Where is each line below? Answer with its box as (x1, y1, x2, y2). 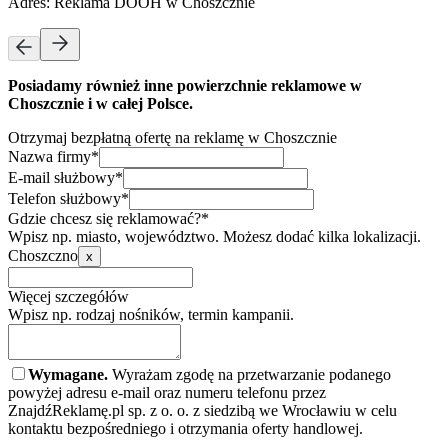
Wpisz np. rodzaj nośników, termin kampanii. (8, 305, 294, 323)
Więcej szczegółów (8, 287, 129, 305)
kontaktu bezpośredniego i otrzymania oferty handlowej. (8, 419, 363, 437)
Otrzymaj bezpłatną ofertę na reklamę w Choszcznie (8, 128, 337, 146)
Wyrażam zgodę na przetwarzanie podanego (108, 365, 391, 383)
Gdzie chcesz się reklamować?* (8, 209, 209, 227)
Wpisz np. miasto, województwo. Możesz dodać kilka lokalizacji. (8, 227, 421, 245)
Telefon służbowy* (8, 189, 129, 207)
